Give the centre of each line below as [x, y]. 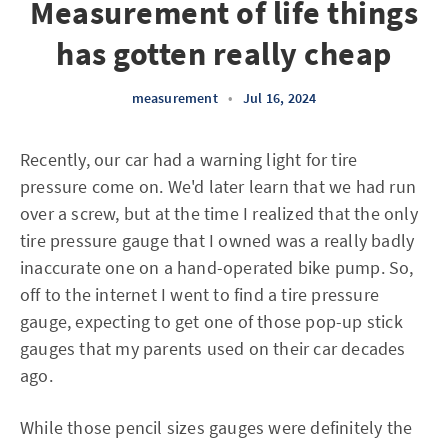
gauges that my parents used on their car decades [213, 348]
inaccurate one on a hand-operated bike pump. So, [217, 267]
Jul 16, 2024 [280, 98]
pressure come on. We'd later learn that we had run [218, 186]
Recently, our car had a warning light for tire [189, 159]
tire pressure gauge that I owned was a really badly [217, 240]
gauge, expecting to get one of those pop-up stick [211, 321]
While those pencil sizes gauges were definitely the [216, 427]
